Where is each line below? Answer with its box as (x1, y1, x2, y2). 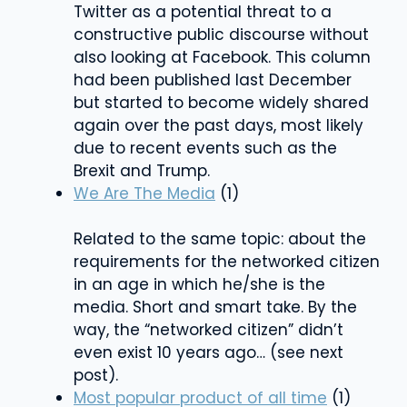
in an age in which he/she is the (74, 273, 325, 295)
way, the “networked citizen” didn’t (74, 318, 343, 341)
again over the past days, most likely (74, 114, 363, 136)
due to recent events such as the (74, 136, 337, 159)
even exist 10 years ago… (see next (74, 341, 343, 363)
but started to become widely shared (74, 91, 369, 114)
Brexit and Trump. (74, 159, 210, 182)
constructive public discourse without (74, 23, 369, 45)
